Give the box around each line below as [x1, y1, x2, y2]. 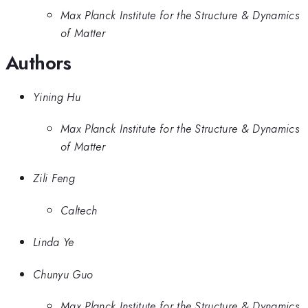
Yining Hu [33, 88, 80, 105]
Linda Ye [33, 234, 74, 251]
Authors [5, 49, 71, 78]
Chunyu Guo [33, 265, 93, 283]
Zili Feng [33, 170, 75, 187]
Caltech [60, 201, 98, 219]
